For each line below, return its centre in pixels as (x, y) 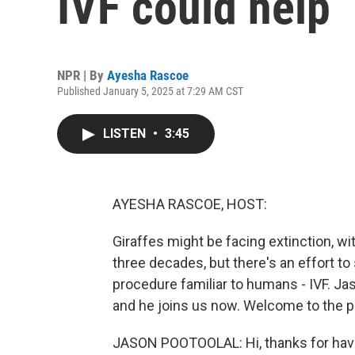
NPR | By (82, 75)
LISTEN (126, 134)
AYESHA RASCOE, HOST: (190, 204)
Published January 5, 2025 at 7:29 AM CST (150, 91)
